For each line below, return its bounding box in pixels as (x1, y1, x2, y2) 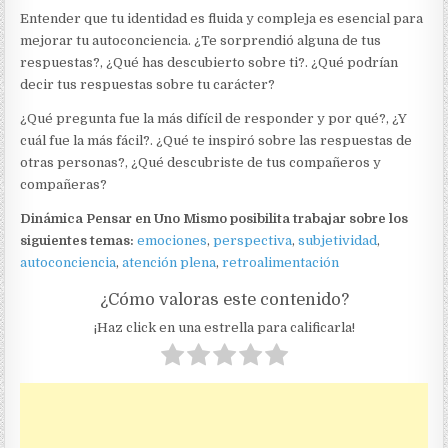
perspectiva (213, 233, 293, 249)
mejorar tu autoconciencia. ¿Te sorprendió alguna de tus (20, 33, 382, 49)
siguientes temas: (20, 233, 135, 249)
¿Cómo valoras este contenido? (99, 290, 349, 310)
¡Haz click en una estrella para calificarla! (93, 320, 355, 336)
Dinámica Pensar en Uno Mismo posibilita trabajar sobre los (20, 211, 409, 227)
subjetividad (298, 233, 378, 249)
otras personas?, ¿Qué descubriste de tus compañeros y (20, 155, 382, 171)
